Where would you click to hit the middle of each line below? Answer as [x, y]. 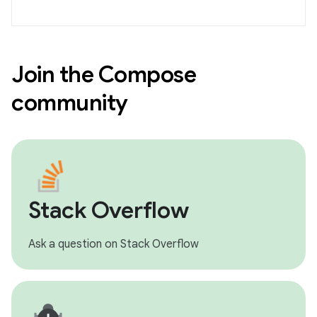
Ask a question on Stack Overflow [114, 244]
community [70, 102]
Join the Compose [104, 74]
